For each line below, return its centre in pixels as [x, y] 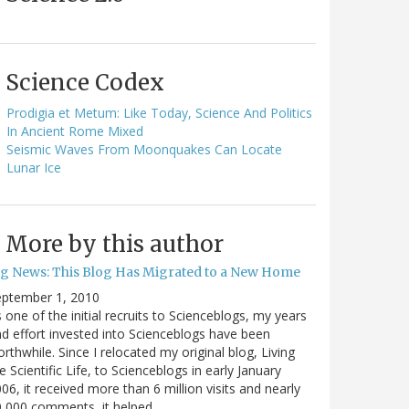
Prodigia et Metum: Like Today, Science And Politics [159, 112]
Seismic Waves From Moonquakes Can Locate [144, 149]
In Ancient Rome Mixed [75, 131]
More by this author [115, 244]
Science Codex [85, 82]
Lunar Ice [34, 167]
